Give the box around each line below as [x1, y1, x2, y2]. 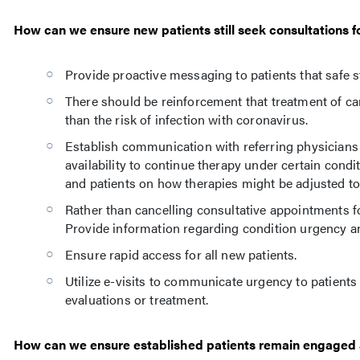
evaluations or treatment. [65, 290, 209, 309]
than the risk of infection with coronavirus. [65, 110, 309, 129]
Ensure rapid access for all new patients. [65, 245, 297, 264]
